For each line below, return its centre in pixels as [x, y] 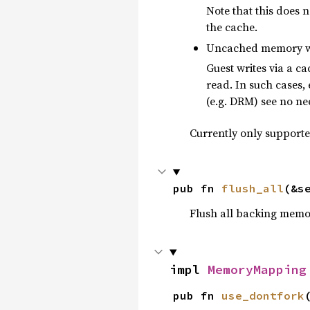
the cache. [231, 27]
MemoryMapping [257, 270]
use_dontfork [263, 296]
